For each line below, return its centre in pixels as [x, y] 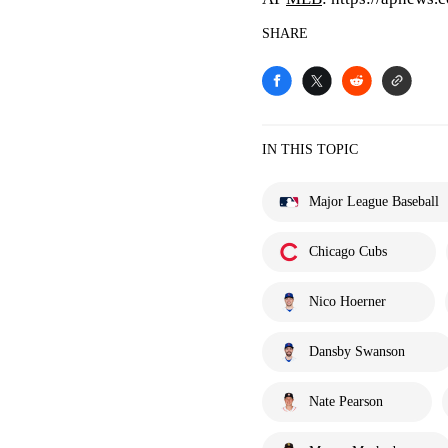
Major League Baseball [374, 201]
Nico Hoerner [347, 301]
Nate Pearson [346, 401]
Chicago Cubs [348, 251]
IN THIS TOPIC [310, 149]
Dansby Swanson [357, 351]
